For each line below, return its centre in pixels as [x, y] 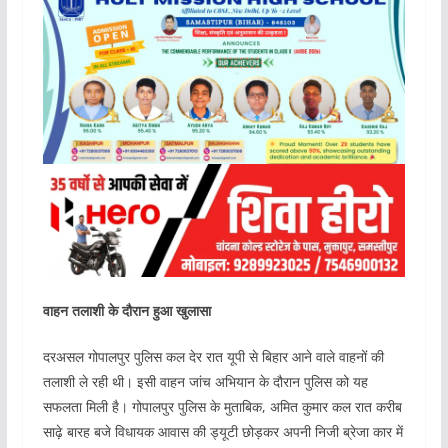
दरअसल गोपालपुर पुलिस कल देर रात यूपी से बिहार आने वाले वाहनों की [213, 357]
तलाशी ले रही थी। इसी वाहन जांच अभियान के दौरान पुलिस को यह [205, 382]
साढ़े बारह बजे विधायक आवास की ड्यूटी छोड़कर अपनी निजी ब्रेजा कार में [222, 432]
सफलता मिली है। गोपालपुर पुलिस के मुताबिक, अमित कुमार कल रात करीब [222, 407]
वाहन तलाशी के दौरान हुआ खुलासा [126, 311]
